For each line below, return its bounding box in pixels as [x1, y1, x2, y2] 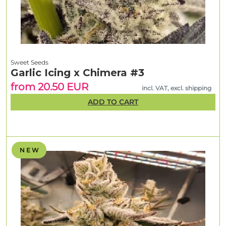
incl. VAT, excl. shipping [142, 84, 212, 92]
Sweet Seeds [11, 58, 48, 66]
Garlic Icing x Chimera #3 [11, 66, 144, 79]
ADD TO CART [88, 97, 138, 106]
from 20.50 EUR [11, 80, 88, 93]
